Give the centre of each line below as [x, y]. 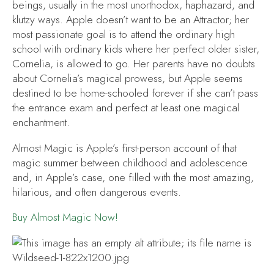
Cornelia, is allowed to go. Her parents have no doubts [134, 63]
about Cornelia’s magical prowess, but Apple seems [128, 78]
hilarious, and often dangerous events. [97, 192]
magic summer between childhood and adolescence [130, 162]
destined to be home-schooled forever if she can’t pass [135, 93]
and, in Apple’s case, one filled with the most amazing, [133, 177]
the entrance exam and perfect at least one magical [126, 107]
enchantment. [41, 122]
